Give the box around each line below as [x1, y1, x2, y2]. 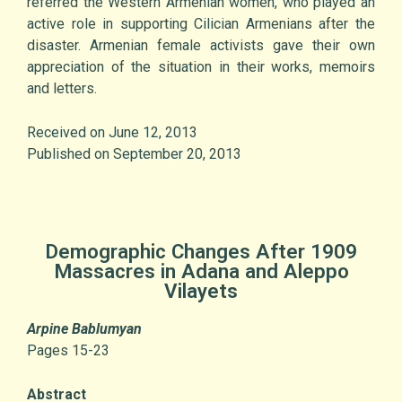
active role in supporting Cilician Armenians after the [27, 15, 375, 33]
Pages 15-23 [27, 342, 109, 360]
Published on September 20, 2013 [27, 145, 241, 163]
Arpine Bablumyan [27, 320, 142, 338]
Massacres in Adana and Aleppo [53, 259, 349, 284]
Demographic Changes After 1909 [45, 240, 357, 264]
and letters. [27, 80, 97, 98]
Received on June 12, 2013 [27, 124, 197, 142]
